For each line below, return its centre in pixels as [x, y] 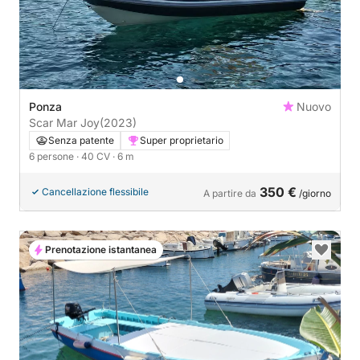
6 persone [53, 156]
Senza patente [81, 140]
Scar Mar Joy [64, 122]
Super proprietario [182, 140]
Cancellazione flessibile [95, 191]
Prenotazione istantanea [101, 249]
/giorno [314, 193]
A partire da [230, 193]
